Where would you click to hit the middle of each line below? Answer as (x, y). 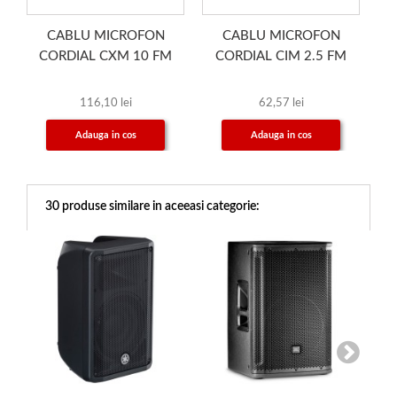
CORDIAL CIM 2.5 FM (281, 56)
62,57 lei (281, 103)
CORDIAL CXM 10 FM (105, 56)
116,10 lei (105, 103)
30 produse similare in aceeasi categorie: (152, 206)
